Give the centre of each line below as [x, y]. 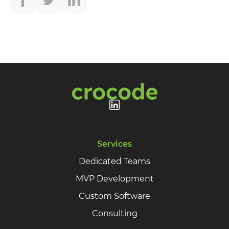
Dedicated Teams [114, 161]
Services [114, 144]
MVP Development [114, 178]
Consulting [114, 213]
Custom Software [114, 196]
